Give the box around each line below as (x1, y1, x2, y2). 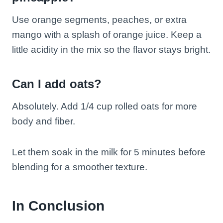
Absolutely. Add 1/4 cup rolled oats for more (12, 101, 197, 111)
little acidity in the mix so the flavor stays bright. (12, 44, 211, 55)
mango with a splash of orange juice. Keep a (12, 29, 202, 40)
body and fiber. (12, 115, 75, 126)
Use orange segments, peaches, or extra (12, 14, 187, 25)
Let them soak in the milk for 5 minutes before (12, 146, 206, 157)
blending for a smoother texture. (12, 161, 147, 172)
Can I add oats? (12, 77, 102, 91)
